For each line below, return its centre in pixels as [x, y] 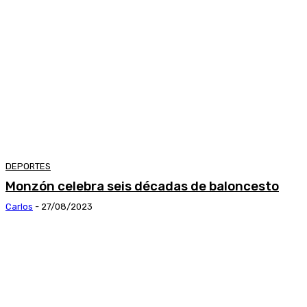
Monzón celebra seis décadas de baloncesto [142, 186]
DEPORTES [28, 166]
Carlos [19, 206]
